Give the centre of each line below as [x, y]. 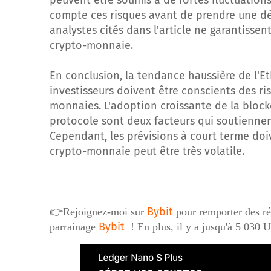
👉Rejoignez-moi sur [98, 212]
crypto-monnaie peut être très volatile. [147, 151]
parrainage [74, 227]
